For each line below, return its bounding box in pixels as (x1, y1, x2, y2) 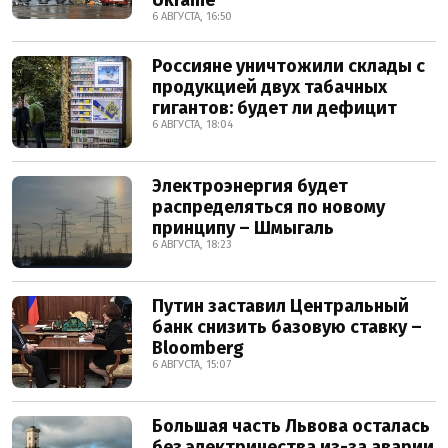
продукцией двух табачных (152, 76, 387, 98)
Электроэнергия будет (152, 175, 348, 197)
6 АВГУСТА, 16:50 (152, 10, 232, 23)
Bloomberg (152, 337, 244, 359)
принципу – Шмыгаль (152, 217, 334, 239)
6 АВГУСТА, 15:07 (152, 358, 231, 371)
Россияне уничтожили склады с (152, 55, 425, 77)
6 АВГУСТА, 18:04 (152, 118, 233, 131)
